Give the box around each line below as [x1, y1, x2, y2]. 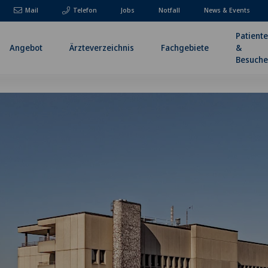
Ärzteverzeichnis [69, 41, 134, 53]
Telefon [73, 5, 97, 14]
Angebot [10, 41, 42, 53]
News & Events [204, 5, 250, 14]
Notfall [159, 5, 180, 14]
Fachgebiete [161, 41, 209, 53]
